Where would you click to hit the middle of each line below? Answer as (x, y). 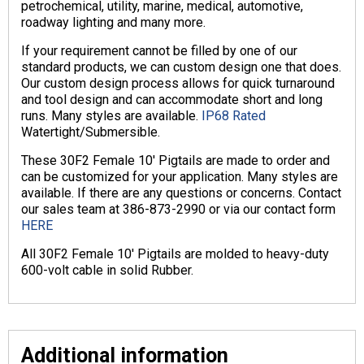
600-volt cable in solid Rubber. (107, 271)
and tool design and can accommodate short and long (172, 100)
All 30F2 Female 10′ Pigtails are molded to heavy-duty (175, 254)
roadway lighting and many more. (113, 23)
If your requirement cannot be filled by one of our (159, 51)
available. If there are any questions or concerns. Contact (181, 193)
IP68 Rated (234, 116)
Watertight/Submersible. (91, 132)
